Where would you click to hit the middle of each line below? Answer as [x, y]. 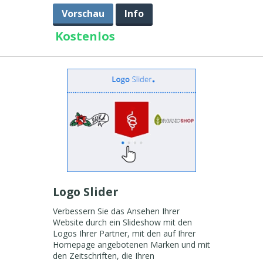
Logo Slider [87, 192]
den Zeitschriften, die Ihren [103, 256]
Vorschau [83, 14]
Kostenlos [85, 36]
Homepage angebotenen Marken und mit [131, 245]
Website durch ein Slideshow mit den [122, 222]
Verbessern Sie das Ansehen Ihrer [116, 211]
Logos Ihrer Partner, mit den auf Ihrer [124, 233]
